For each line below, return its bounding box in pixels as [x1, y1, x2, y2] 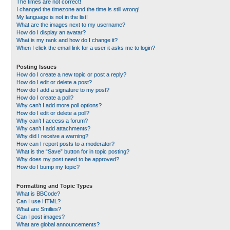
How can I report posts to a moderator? [16, 141, 114, 147]
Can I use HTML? [16, 198, 61, 204]
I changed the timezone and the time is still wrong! [16, 6, 140, 12]
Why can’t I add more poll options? [16, 102, 102, 108]
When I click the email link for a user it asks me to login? [16, 45, 155, 51]
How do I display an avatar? [16, 29, 86, 35]
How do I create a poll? [16, 94, 73, 101]
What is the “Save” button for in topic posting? [16, 148, 129, 155]
